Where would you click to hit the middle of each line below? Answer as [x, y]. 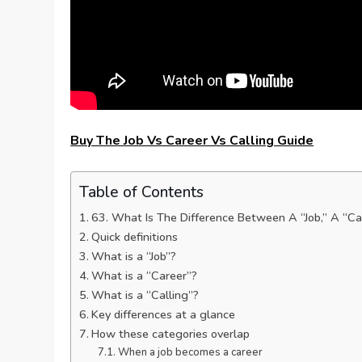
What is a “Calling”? [145, 295]
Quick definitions [135, 236]
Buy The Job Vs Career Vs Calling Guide [192, 140]
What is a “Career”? [145, 275]
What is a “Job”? [134, 256]
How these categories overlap [171, 333]
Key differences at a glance [164, 314]
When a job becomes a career [190, 352]
